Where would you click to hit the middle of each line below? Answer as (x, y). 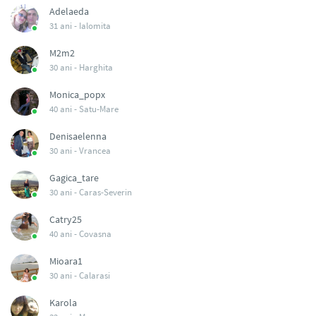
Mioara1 (66, 261)
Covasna (95, 234)
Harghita (96, 67)
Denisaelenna (78, 136)
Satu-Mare (99, 109)
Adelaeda (69, 11)
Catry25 (66, 219)
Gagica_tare (74, 178)
